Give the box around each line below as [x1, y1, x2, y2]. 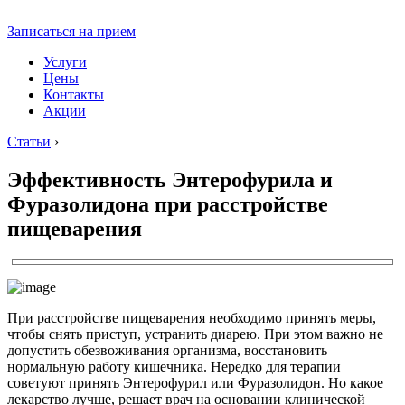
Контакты [43, 87, 104, 102]
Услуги [43, 54, 87, 70]
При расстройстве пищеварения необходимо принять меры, [7, 309, 376, 325]
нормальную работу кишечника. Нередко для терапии [7, 358, 341, 374]
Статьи [7, 134, 51, 149]
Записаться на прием [7, 24, 136, 39]
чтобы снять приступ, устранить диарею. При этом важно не [7, 325, 383, 342]
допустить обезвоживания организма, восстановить [7, 342, 327, 358]
